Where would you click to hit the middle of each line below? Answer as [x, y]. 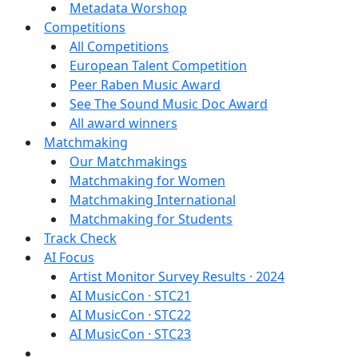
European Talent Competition [158, 66]
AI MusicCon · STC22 [130, 315]
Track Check [80, 238]
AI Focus [69, 257]
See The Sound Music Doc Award [169, 104]
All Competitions [119, 46]
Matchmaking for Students [151, 219]
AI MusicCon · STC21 [130, 296]
